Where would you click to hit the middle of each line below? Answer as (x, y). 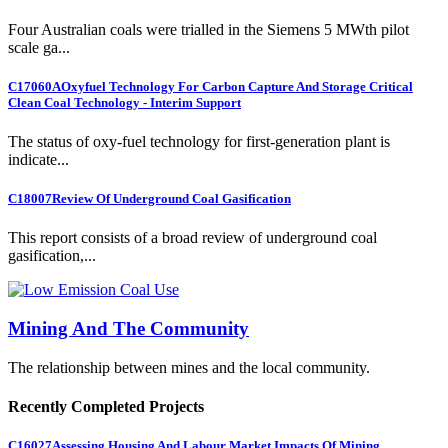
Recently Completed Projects (106, 407)
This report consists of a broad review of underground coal (192, 238)
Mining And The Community (128, 329)
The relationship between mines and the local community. (189, 367)
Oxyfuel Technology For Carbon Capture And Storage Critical (237, 86)
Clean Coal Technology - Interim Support (124, 102)
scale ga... (39, 47)
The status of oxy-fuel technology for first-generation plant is (199, 142)
